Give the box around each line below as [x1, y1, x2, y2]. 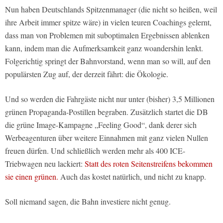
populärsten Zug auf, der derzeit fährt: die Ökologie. [5, 69, 168, 80]
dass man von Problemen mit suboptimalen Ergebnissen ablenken [5, 30, 210, 41]
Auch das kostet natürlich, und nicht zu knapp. [58, 171, 206, 182]
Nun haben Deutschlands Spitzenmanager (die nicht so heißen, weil [5, 4, 217, 15]
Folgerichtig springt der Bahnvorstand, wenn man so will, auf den [5, 56, 211, 67]
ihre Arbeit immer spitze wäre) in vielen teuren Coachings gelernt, [5, 17, 212, 28]
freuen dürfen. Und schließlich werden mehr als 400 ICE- [5, 145, 185, 156]
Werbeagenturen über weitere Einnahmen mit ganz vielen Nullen [5, 132, 208, 143]
